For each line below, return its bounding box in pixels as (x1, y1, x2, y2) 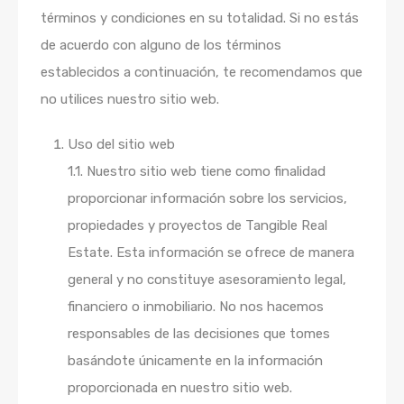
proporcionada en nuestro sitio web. (68, 380, 292, 396)
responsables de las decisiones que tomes (68, 326, 330, 342)
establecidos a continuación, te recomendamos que (41, 64, 363, 80)
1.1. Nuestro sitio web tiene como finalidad (68, 163, 326, 179)
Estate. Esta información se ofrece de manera (68, 244, 354, 261)
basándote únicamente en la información (68, 353, 323, 369)
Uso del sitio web (68, 136, 175, 152)
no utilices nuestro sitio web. (41, 91, 219, 107)
